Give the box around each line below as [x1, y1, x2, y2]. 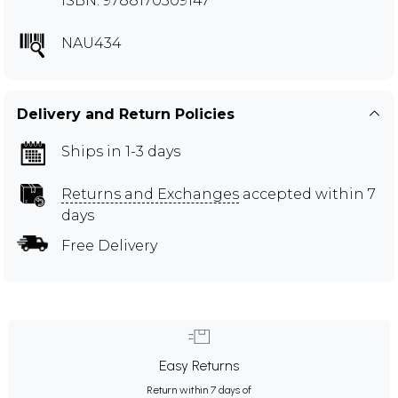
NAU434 [61, 34, 122, 52]
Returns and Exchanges [61, 185, 239, 203]
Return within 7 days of [147, 383, 251, 396]
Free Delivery [61, 236, 157, 254]
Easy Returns [159, 356, 239, 374]
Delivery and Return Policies [17, 105, 235, 123]
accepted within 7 [239, 185, 376, 203]
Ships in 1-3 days [61, 142, 180, 160]
